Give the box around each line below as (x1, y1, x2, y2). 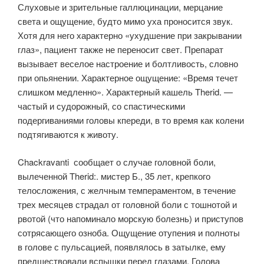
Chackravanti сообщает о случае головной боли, (18, 155, 216, 168)
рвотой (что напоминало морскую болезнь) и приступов (18, 212, 243, 225)
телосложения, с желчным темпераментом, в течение (18, 183, 236, 196)
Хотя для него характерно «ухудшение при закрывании (18, 29, 242, 41)
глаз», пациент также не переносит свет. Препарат (18, 43, 223, 55)
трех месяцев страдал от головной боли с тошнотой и (18, 197, 237, 210)
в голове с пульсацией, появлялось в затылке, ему (18, 240, 226, 253)
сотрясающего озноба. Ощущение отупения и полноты (18, 226, 240, 239)
